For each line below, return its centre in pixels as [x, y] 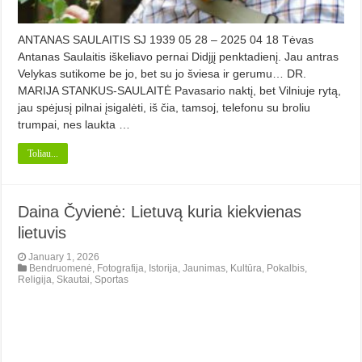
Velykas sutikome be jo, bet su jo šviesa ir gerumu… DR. [162, 73]
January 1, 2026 [64, 257]
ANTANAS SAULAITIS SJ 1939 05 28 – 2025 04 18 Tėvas [166, 39]
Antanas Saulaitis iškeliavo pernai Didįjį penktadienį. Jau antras [179, 56]
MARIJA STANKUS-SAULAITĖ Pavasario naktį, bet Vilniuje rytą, [180, 90]
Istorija [164, 268]
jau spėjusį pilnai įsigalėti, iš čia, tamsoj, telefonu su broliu [164, 107]
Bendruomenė [61, 268]
